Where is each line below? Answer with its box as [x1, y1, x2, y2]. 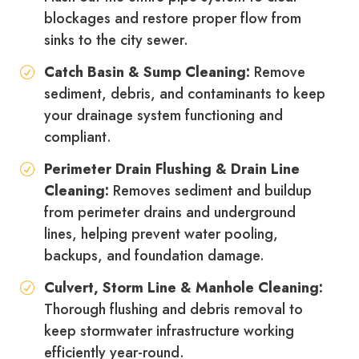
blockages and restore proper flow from [44, 8, 301, 30]
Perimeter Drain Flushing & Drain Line [44, 159, 300, 180]
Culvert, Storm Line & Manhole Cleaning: [44, 277, 323, 299]
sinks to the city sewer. [44, 30, 188, 51]
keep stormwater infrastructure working [44, 321, 294, 342]
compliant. [44, 127, 111, 148]
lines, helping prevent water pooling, [44, 224, 278, 245]
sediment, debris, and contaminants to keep [44, 83, 325, 105]
